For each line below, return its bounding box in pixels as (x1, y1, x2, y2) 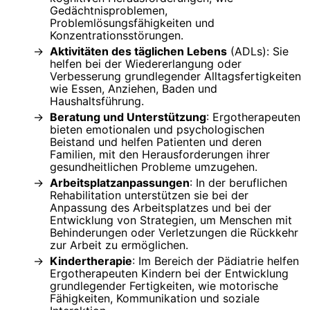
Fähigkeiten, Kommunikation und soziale (50, 291, 259, 305)
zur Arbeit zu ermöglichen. (50, 237, 188, 252)
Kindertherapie (50, 253, 132, 268)
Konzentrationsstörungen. (50, 28, 183, 42)
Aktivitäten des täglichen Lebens (50, 44, 227, 58)
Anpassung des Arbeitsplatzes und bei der (50, 200, 271, 215)
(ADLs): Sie (227, 44, 289, 58)
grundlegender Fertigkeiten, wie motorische (50, 278, 278, 293)
